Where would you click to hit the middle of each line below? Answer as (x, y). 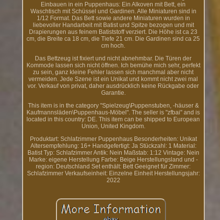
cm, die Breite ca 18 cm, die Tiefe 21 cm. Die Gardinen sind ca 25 (113, 39)
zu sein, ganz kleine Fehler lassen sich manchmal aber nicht (113, 72)
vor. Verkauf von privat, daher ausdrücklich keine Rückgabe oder (113, 86)
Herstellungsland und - (167, 160)
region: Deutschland (63, 167)
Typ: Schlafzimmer (68, 153)
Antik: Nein (108, 153)
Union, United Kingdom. (113, 126)
